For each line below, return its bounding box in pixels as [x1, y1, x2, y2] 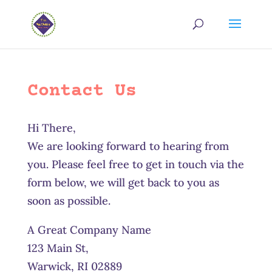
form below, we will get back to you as [27, 175, 219, 189]
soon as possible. [27, 194, 110, 208]
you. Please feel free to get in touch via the [27, 157, 244, 171]
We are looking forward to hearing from [27, 139, 229, 153]
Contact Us [27, 81, 137, 101]
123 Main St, [27, 241, 89, 255]
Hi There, [27, 121, 76, 135]
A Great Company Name [27, 223, 151, 237]
